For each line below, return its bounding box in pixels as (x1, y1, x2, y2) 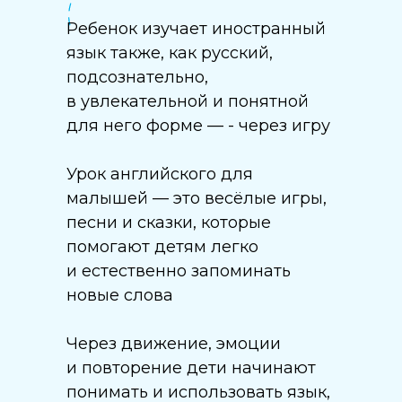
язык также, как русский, (66, 43, 273, 63)
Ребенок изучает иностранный (66, 19, 326, 39)
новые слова (66, 285, 173, 305)
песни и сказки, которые (66, 213, 271, 232)
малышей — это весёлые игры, (66, 188, 327, 208)
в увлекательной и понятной (66, 92, 309, 111)
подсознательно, (66, 67, 208, 87)
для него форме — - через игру (66, 116, 330, 135)
